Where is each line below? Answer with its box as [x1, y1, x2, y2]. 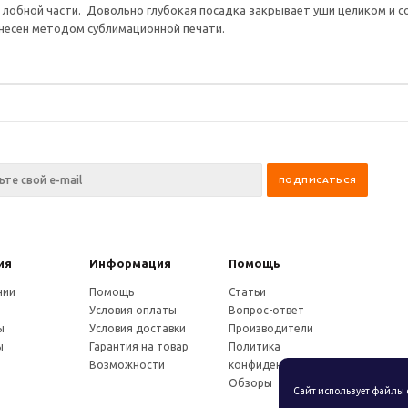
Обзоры [228, 376, 272, 389]
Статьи [228, 285, 266, 298]
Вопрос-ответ [228, 303, 304, 316]
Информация [89, 256, 172, 270]
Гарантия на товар [89, 340, 189, 352]
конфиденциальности [228, 358, 345, 371]
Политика [228, 340, 280, 352]
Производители [228, 321, 313, 334]
